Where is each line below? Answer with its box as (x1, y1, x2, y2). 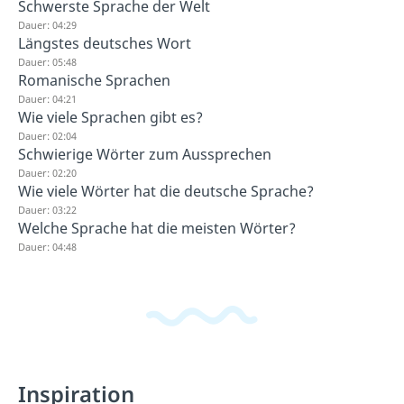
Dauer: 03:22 (18, 203, 77, 216)
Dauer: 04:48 (18, 240, 77, 253)
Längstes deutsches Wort (18, 33, 191, 53)
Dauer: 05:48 (18, 55, 77, 69)
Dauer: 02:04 (18, 129, 77, 142)
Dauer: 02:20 (18, 166, 77, 179)
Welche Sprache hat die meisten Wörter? (18, 218, 296, 238)
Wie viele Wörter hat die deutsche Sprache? (18, 181, 314, 201)
